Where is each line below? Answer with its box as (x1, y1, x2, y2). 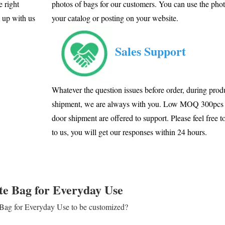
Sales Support (115, 42, 186, 60)
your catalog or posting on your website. (52, 12, 179, 23)
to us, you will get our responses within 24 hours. (52, 126, 207, 137)
